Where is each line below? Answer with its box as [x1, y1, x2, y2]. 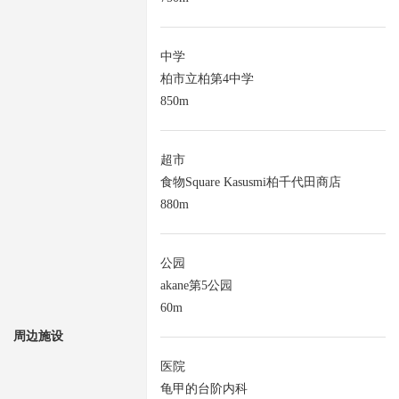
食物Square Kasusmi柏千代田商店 [160, 175, 341, 190]
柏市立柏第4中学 [160, 72, 254, 86]
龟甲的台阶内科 [160, 382, 248, 396]
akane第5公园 [160, 279, 232, 293]
